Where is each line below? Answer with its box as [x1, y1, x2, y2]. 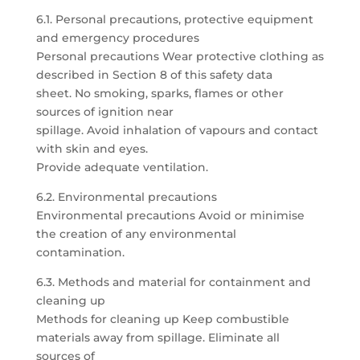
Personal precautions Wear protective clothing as [35, 49, 324, 63]
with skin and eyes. [35, 141, 148, 156]
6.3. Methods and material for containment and [35, 275, 311, 289]
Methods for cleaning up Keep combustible [35, 312, 289, 326]
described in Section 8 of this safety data [35, 67, 272, 82]
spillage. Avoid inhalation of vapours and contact [35, 123, 318, 137]
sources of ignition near [35, 104, 174, 119]
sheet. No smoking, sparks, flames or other [35, 86, 284, 100]
